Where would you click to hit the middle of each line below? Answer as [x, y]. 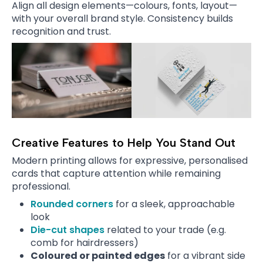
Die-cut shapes [68, 230]
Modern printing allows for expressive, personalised [130, 160]
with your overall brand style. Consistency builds [122, 19]
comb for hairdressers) [85, 242]
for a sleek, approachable [174, 204]
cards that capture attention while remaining [116, 173]
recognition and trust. [61, 32]
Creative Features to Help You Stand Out [124, 142]
